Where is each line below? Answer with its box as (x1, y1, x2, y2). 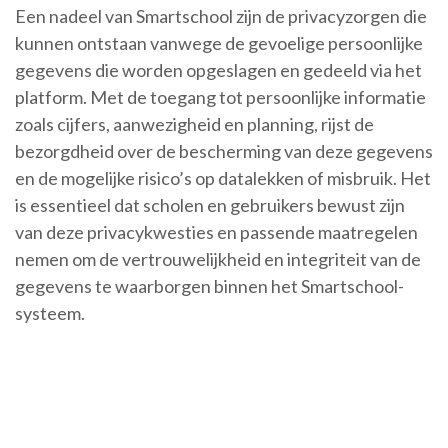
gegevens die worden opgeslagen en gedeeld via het (15, 59, 422, 82)
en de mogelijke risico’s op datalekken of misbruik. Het (15, 167, 431, 190)
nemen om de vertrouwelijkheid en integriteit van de (15, 248, 421, 271)
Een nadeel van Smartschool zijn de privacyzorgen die (15, 5, 427, 28)
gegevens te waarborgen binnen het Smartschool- (15, 275, 404, 298)
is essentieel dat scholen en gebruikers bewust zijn (15, 194, 405, 217)
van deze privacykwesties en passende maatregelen (15, 221, 418, 244)
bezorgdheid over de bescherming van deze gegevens (15, 140, 433, 163)
